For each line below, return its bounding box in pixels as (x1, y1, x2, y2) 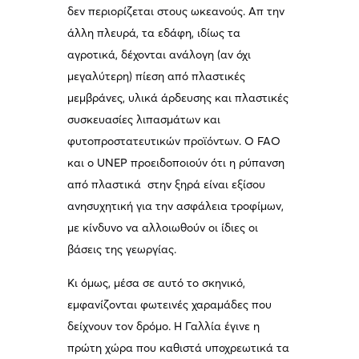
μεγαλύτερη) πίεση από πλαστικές (67, 69, 246, 84)
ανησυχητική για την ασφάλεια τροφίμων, (67, 199, 284, 214)
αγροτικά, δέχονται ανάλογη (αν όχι (67, 47, 252, 63)
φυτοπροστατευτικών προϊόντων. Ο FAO (67, 134, 281, 149)
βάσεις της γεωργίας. (67, 242, 177, 257)
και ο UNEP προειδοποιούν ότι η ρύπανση (67, 155, 285, 171)
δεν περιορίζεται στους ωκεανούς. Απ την (67, 4, 285, 19)
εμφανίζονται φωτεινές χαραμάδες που (67, 296, 272, 312)
